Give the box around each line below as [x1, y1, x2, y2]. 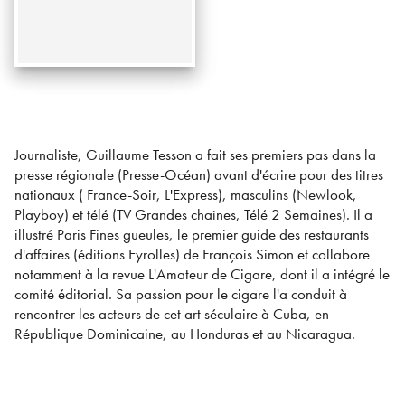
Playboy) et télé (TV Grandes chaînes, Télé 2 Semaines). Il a [14, 204, 372, 224]
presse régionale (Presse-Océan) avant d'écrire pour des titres [14, 165, 383, 184]
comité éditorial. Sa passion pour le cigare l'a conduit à [14, 284, 347, 304]
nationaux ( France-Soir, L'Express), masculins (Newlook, [14, 184, 357, 204]
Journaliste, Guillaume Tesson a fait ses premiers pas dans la [14, 145, 376, 165]
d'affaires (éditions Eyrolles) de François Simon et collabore [14, 244, 370, 264]
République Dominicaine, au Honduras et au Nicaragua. [14, 324, 355, 344]
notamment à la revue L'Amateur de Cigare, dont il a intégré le [14, 264, 390, 284]
